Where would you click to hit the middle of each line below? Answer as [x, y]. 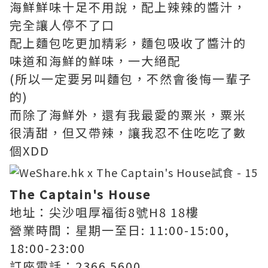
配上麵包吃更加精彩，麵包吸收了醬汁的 [128, 43]
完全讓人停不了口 [62, 25]
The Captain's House [80, 194]
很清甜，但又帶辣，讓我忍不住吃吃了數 [128, 133]
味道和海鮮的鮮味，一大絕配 [95, 61]
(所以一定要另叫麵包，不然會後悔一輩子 [131, 79]
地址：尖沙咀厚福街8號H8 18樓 [104, 212]
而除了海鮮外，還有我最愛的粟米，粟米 [128, 115]
